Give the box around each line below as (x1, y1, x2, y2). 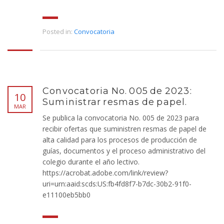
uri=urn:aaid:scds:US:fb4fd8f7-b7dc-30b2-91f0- (42, 179, 191, 189)
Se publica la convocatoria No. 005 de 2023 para (42, 113, 199, 123)
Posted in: (42, 27, 72, 36)
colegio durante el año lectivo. (42, 157, 139, 167)
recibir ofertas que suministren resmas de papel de (42, 124, 206, 134)
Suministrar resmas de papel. (42, 96, 187, 108)
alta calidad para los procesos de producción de (42, 135, 197, 145)
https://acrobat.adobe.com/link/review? (42, 168, 168, 178)
